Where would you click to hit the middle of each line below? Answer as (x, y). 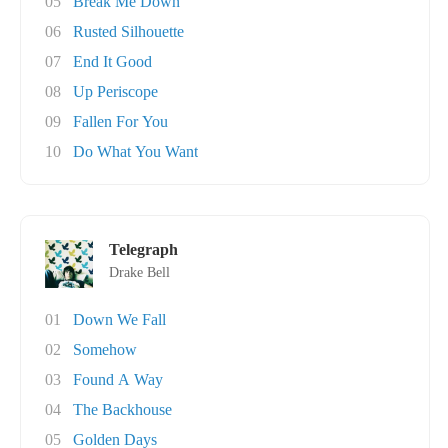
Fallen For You (120, 121)
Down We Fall (119, 319)
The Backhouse (122, 409)
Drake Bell (139, 272)
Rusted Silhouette (128, 31)
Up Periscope (115, 91)
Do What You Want (135, 151)
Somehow (105, 349)
